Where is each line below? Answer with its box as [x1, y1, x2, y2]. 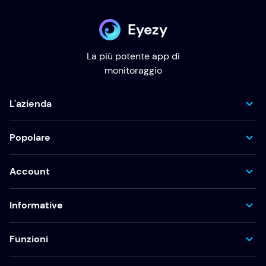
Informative [9, 199, 63, 211]
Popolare [9, 131, 50, 144]
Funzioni [9, 233, 48, 245]
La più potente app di [86, 50, 180, 62]
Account [9, 165, 50, 178]
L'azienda [9, 97, 52, 110]
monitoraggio [104, 64, 162, 77]
